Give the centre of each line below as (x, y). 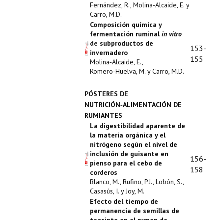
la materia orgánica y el (128, 135)
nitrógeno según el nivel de (134, 144)
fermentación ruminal (126, 34)
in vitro (172, 34)
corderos (104, 172)
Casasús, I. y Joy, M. (117, 191)
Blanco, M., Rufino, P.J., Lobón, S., (137, 182)
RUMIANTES (103, 115)
